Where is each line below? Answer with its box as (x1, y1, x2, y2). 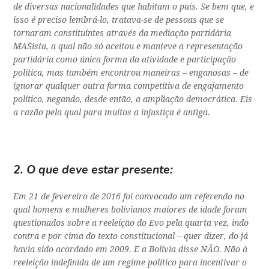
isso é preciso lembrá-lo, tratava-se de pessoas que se (13, 15, 225, 25)
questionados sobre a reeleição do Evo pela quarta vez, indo (13, 218, 249, 228)
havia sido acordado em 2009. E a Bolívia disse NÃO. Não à (13, 244, 248, 255)
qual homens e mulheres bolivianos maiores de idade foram (13, 205, 248, 215)
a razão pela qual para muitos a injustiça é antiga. (13, 107, 211, 118)
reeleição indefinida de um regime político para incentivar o (13, 258, 247, 268)
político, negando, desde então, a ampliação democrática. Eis (13, 94, 253, 104)
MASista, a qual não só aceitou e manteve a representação (13, 41, 243, 52)
